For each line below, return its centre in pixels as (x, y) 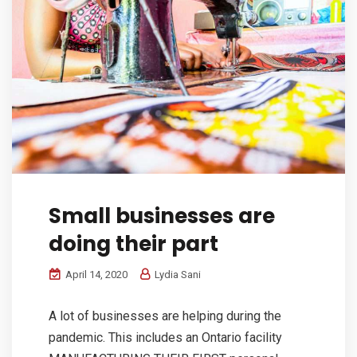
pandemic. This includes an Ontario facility (165, 337)
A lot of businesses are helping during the (165, 316)
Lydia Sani (177, 274)
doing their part (133, 243)
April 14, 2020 (95, 274)
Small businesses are (162, 216)
